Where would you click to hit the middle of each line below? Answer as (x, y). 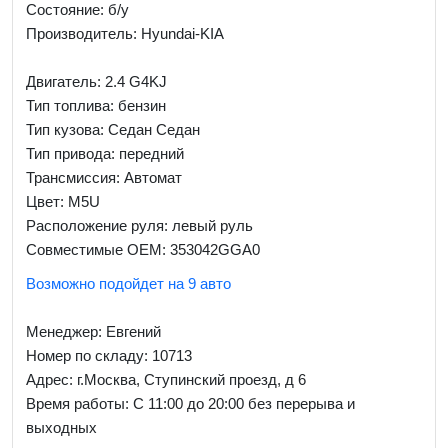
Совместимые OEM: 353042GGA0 (142, 249)
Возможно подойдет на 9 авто (128, 283)
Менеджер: (65, 331)
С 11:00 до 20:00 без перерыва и (243, 403)
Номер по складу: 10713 (108, 355)
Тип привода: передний (104, 153)
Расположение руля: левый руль (139, 225)
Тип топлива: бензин (95, 105)
